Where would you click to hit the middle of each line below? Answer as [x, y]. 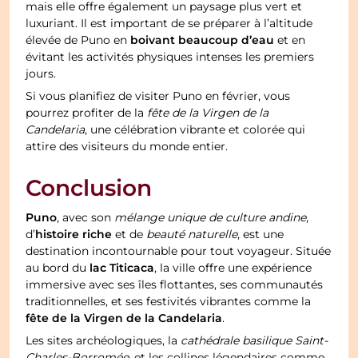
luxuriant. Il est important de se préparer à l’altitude [169, 24]
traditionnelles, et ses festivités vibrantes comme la [169, 302]
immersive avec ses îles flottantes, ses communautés [175, 285]
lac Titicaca [122, 268]
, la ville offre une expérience [233, 268]
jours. [41, 74]
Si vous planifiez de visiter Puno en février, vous [158, 96]
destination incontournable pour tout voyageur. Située [179, 251]
